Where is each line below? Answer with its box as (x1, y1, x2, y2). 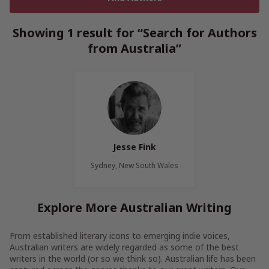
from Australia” (88, 40, 181, 56)
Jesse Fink (113, 141, 156, 153)
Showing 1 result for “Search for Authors (12, 25, 257, 41)
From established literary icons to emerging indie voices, (10, 230, 230, 241)
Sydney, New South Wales (91, 160, 178, 171)
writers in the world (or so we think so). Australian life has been (10, 253, 256, 264)
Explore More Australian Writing (37, 199, 232, 216)
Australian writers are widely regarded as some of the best (10, 241, 239, 253)
